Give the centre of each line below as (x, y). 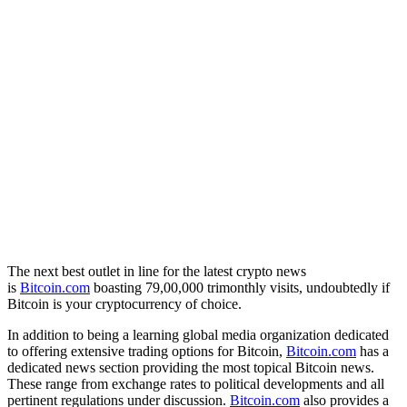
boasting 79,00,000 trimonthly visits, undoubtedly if (240, 288)
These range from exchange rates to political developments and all (196, 384)
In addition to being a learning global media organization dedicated (198, 335)
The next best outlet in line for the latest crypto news (157, 272)
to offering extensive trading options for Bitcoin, (147, 352)
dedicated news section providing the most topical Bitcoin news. (191, 368)
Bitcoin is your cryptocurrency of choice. (124, 304)
